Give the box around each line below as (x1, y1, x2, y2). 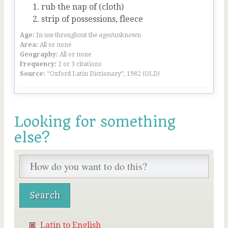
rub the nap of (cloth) (41, 2, 124, 12)
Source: (20, 70, 45, 77)
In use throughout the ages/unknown (36, 32, 141, 39)
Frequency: (20, 61, 56, 68)
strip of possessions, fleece (41, 14, 143, 24)
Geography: (20, 51, 58, 58)
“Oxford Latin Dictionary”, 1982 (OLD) (47, 70, 160, 77)
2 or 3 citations (58, 61, 101, 68)
